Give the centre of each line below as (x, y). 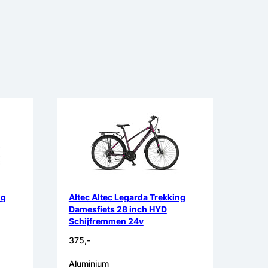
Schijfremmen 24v (106, 221)
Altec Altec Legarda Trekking (127, 197)
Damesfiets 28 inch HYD (118, 209)
